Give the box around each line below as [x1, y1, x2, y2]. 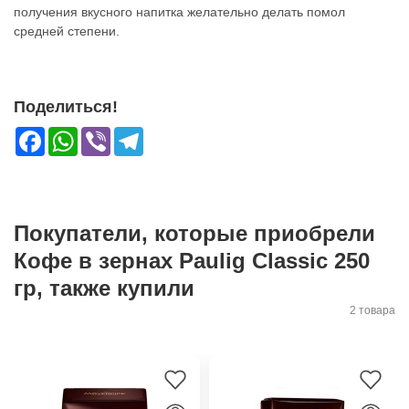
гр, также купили [14, 276, 194, 301]
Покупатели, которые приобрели [14, 221, 375, 246]
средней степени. [14, 24, 120, 39]
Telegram [143, 127, 197, 142]
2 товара [350, 304, 395, 318]
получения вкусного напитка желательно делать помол [14, 5, 345, 20]
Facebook [45, 127, 102, 142]
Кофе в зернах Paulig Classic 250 [14, 248, 370, 274]
